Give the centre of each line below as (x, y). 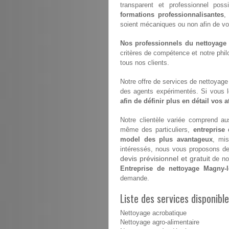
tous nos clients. (145, 63)
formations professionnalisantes (172, 15)
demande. (135, 178)
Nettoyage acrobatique (153, 213)
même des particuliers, (157, 130)
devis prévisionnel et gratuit (165, 159)
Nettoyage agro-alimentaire (160, 223)
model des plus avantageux (166, 140)
